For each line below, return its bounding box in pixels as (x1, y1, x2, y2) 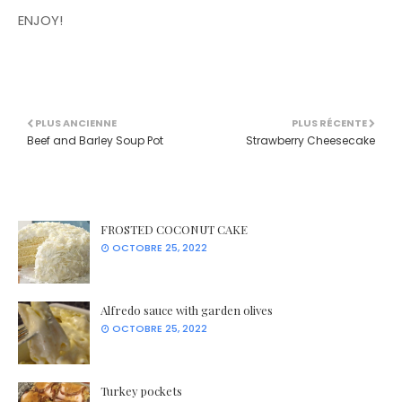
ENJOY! (18, 11, 63, 30)
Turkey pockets (100, 383, 182, 398)
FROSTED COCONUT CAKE (100, 222, 248, 237)
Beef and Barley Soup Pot (27, 133, 163, 148)
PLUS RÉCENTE (292, 116, 367, 130)
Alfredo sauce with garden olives (100, 302, 273, 318)
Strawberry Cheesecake (246, 133, 375, 148)
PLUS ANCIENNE (35, 116, 117, 130)
